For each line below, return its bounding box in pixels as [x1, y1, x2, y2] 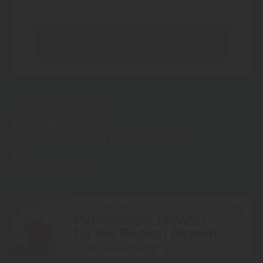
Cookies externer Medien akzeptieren [49, 36, 214, 49]
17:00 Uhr [139, 133, 182, 146]
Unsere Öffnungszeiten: [12, 94, 116, 107]
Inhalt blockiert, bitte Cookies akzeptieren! [39, 3, 224, 16]
